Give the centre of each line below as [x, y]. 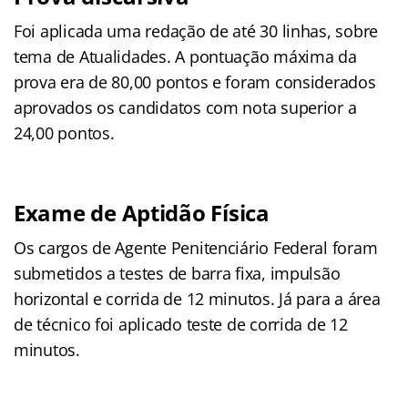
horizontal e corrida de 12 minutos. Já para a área [197, 298]
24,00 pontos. [64, 133]
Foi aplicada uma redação [112, 31]
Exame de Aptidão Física [142, 212]
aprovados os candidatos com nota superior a [185, 107]
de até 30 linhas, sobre [294, 31]
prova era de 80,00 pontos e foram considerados [195, 82]
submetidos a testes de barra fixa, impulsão [177, 273]
